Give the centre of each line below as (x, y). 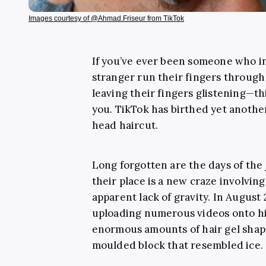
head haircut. (125, 125)
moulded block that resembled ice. (178, 245)
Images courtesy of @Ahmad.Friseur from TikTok (106, 18)
